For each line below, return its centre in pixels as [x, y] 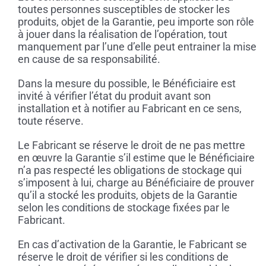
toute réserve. [50, 121]
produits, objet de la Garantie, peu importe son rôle [136, 22]
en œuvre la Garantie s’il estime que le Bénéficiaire [136, 158]
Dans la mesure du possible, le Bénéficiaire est [126, 84]
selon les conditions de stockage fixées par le [123, 208]
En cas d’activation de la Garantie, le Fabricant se [132, 245]
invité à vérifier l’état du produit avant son [114, 96]
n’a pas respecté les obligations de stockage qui [129, 170]
